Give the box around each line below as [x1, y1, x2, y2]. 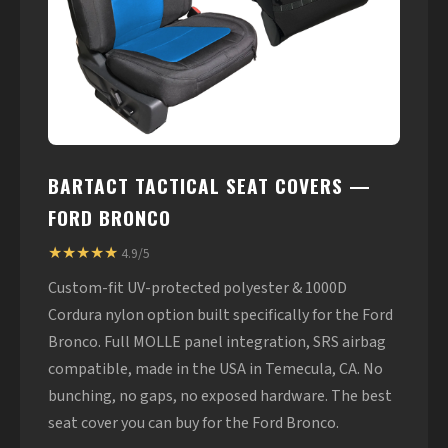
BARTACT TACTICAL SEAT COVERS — [48, 171, 371, 200]
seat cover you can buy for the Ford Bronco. [48, 412, 339, 434]
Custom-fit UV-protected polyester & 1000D [48, 277, 347, 299]
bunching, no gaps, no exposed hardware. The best [48, 385, 392, 407]
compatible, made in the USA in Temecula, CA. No [48, 358, 383, 380]
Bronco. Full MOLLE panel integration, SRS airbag [48, 331, 386, 353]
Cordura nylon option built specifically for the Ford [48, 304, 393, 326]
